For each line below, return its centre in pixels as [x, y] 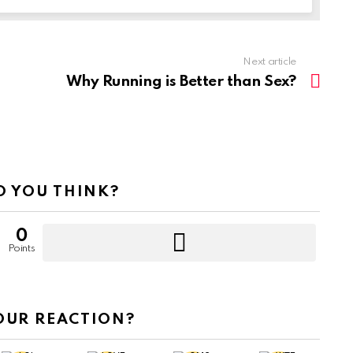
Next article [269, 61]
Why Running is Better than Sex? [181, 81]
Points [21, 248]
